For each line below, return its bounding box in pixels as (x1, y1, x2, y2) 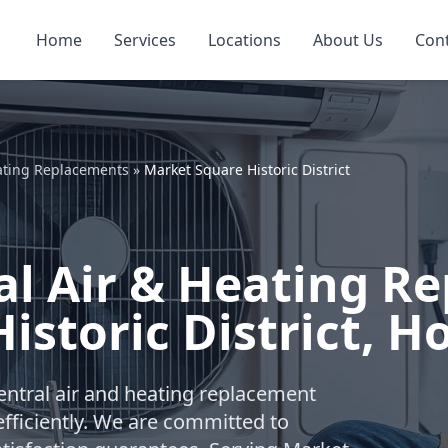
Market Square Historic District (144, 160, 350, 179)
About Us (313, 29, 383, 51)
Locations (208, 29, 281, 51)
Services (114, 29, 176, 51)
